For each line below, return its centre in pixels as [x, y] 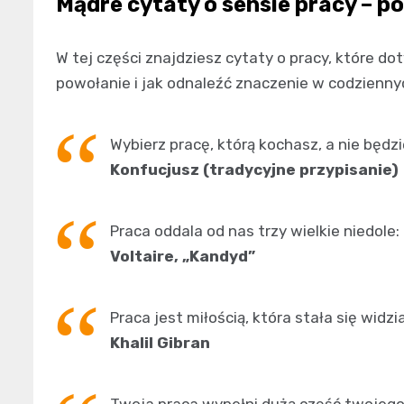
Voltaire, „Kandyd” [183, 256]
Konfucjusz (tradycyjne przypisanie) [254, 169]
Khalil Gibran [160, 342]
